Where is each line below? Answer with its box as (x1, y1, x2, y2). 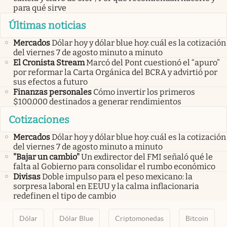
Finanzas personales (13, 87, 92, 97)
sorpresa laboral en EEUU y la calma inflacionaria (13, 181, 199, 191)
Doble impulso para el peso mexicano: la (42, 171, 193, 181)
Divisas (13, 171, 41, 181)
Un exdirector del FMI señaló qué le (81, 152, 213, 162)
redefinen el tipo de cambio (13, 191, 116, 201)
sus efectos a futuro (13, 77, 88, 87)
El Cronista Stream (13, 58, 85, 68)
